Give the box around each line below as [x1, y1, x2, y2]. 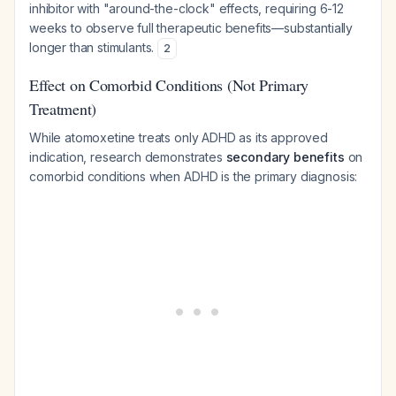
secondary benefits [225, 149, 345, 164]
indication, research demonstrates [29, 149, 226, 164]
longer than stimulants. [29, 40, 158, 55]
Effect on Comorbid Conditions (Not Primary [29, 74, 309, 95]
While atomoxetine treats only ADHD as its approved [29, 130, 328, 145]
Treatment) [29, 98, 96, 119]
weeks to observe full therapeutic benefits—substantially [29, 20, 354, 35]
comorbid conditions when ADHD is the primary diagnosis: [29, 169, 358, 184]
